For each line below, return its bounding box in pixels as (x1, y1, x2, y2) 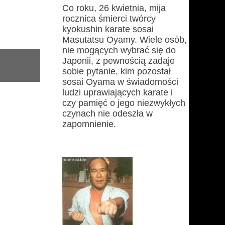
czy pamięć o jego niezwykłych (62, 98, 185, 108)
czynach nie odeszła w (62, 108, 153, 119)
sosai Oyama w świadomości (62, 77, 178, 87)
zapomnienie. (62, 119, 116, 129)
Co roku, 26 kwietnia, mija (62, 3, 166, 13)
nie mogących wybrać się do (62, 45, 176, 55)
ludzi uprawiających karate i (62, 87, 173, 97)
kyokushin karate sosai (62, 24, 154, 34)
